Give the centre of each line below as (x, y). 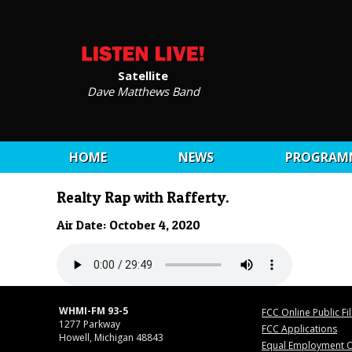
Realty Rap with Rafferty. (143, 198)
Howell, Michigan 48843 (111, 337)
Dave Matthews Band (143, 91)
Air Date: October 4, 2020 (128, 225)
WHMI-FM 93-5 (93, 310)
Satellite (143, 75)
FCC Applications (299, 328)
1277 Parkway (90, 324)
